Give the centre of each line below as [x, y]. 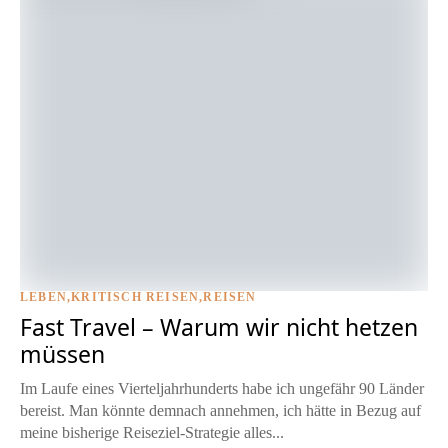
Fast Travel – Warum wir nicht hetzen [219, 327]
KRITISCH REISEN [135, 297]
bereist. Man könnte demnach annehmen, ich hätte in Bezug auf [220, 411]
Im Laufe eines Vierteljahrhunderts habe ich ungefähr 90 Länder [222, 389]
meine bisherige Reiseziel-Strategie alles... [152, 433]
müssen [62, 354]
